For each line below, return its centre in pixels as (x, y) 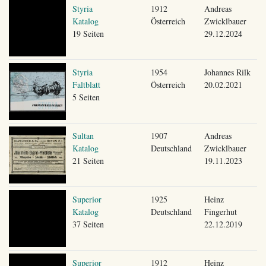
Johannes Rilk (227, 72)
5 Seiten (86, 97)
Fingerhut (220, 211)
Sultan (83, 135)
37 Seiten (88, 224)
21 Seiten (88, 160)
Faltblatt (86, 84)
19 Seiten (88, 33)
